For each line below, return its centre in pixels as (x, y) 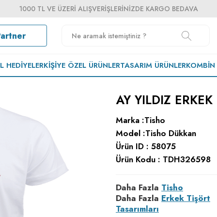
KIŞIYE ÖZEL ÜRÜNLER (82, 65)
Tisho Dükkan (171, 133)
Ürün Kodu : (139, 159)
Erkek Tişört (186, 198)
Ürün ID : (133, 146)
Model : (131, 133)
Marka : (130, 120)
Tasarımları (137, 209)
